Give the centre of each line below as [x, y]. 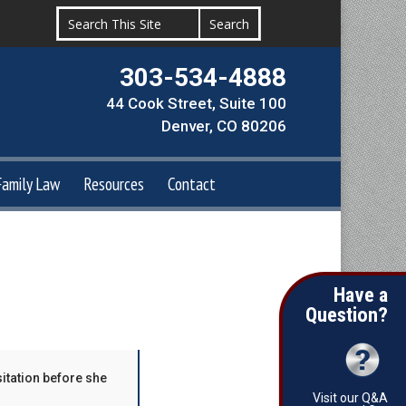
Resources [114, 184]
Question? [347, 314]
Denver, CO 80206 [223, 126]
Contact [192, 184]
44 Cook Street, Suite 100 [196, 103]
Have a [361, 295]
